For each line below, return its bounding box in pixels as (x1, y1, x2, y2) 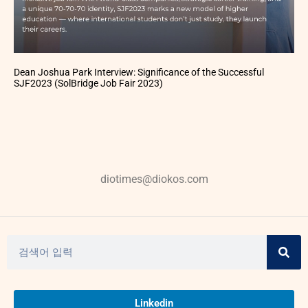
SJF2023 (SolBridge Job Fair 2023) (14, 77, 163, 89)
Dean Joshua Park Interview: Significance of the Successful (14, 66, 264, 78)
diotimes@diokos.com (100, 172, 208, 186)
